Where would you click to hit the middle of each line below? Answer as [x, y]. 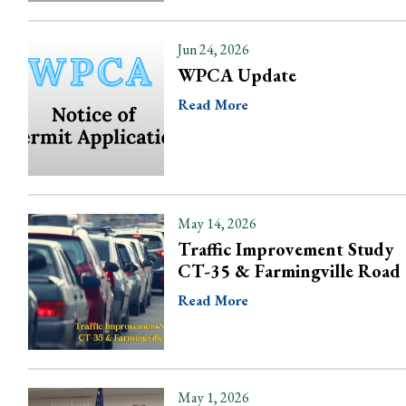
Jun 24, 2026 [213, 49]
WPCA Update [237, 75]
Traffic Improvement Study [285, 249]
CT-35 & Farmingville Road [289, 271]
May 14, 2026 [217, 223]
